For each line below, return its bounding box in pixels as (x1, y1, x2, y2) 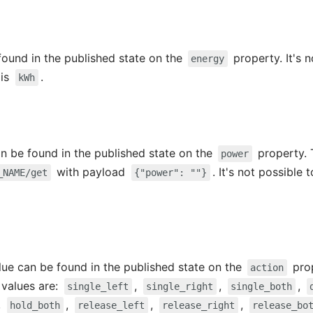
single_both (231, 280, 293, 292)
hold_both (10, 299, 61, 311)
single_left (67, 280, 129, 292)
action (250, 261, 284, 273)
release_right (162, 299, 235, 311)
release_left (78, 299, 145, 311)
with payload (53, 164, 129, 179)
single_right (146, 280, 214, 292)
